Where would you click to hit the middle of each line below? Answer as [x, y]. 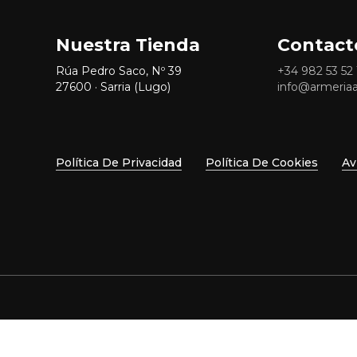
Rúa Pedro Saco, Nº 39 [119, 71]
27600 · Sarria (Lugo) [113, 87]
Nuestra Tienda [128, 45]
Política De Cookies [262, 162]
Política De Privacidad [119, 162]
